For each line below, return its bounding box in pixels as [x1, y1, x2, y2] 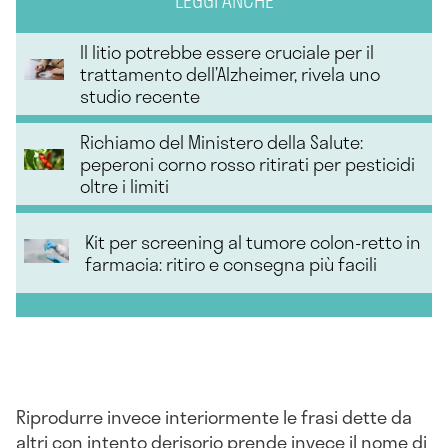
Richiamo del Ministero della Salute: [80, 128, 364, 157]
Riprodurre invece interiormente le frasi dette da [16, 403, 412, 432]
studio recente [80, 82, 201, 111]
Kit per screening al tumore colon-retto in [85, 228, 422, 257]
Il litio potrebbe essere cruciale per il [80, 38, 375, 67]
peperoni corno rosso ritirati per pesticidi [80, 150, 416, 179]
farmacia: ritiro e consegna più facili [85, 250, 378, 279]
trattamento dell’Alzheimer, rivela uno [80, 60, 381, 89]
